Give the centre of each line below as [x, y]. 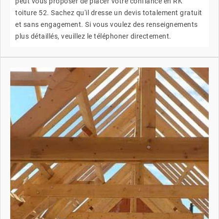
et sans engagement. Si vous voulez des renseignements [107, 24]
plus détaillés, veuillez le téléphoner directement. [93, 36]
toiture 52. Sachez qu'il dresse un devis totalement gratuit [109, 12]
